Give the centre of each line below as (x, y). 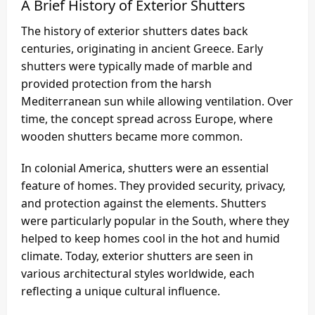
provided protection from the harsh (116, 84)
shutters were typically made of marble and (137, 66)
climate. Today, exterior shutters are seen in (137, 256)
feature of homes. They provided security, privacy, (153, 186)
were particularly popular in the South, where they (155, 221)
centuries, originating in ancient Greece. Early (142, 49)
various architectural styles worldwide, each (138, 274)
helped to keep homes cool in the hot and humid (150, 239)
